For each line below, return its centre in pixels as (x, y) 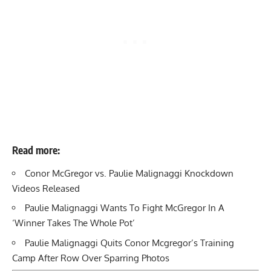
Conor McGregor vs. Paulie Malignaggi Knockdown (129, 173)
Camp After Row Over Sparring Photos (91, 258)
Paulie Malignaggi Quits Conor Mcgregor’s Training (129, 243)
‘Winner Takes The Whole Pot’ (73, 223)
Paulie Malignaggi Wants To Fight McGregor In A (125, 208)
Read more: (36, 150)
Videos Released (46, 188)
